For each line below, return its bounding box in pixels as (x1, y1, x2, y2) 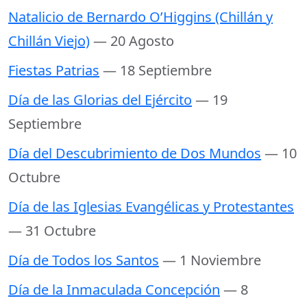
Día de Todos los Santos (8, 251, 159, 270)
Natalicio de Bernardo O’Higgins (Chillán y (8, 8, 273, 27)
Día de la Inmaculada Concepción (8, 280, 220, 299)
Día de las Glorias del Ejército (8, 90, 192, 110)
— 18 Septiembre (103, 61, 212, 80)
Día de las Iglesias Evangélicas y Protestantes (8, 197, 294, 217)
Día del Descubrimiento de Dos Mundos (8, 144, 261, 163)
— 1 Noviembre (162, 251, 261, 270)
